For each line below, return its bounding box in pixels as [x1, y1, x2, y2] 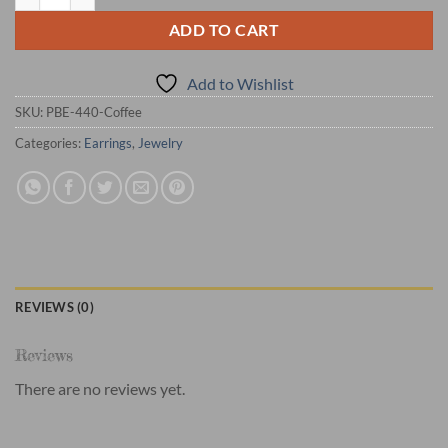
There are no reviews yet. [15, 379, 185, 399]
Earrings [84, 135, 132, 152]
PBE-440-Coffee [46, 104, 142, 121]
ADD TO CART [168, 21, 280, 40]
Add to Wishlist [187, 74, 294, 94]
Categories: [15, 135, 84, 152]
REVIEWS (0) [15, 299, 94, 316]
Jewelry [138, 135, 183, 152]
